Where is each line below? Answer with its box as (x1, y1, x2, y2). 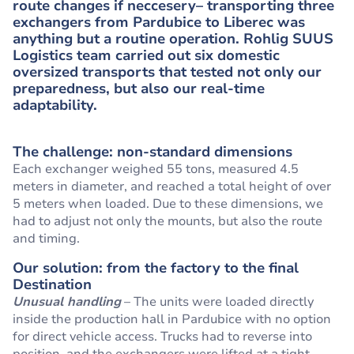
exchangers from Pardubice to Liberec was (13, 13, 305, 32)
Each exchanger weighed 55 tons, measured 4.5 (13, 160, 299, 178)
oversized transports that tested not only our (13, 62, 322, 81)
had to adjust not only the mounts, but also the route (13, 213, 322, 230)
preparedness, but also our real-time (13, 79, 265, 98)
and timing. (13, 230, 80, 247)
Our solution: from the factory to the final (13, 258, 299, 277)
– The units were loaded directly (121, 293, 314, 311)
